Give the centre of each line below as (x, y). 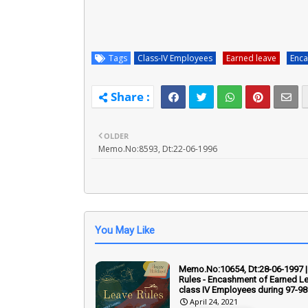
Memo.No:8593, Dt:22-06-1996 (158, 148)
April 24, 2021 (214, 301)
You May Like (125, 230)
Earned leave (251, 58)
